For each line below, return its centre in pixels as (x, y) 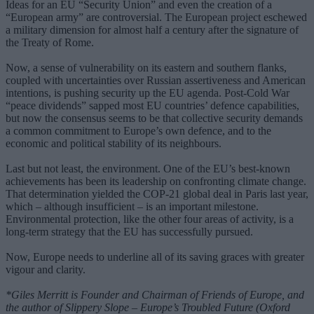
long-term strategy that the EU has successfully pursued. (129, 231)
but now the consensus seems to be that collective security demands (154, 118)
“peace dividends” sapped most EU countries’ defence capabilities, (152, 105)
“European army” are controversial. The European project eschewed (156, 17)
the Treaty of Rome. (50, 42)
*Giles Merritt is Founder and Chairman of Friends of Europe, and (155, 294)
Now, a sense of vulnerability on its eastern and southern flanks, (146, 67)
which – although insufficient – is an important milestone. (132, 206)
